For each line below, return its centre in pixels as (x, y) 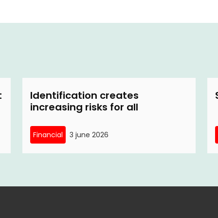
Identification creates (84, 95)
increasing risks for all (84, 107)
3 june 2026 (89, 135)
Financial (48, 135)
